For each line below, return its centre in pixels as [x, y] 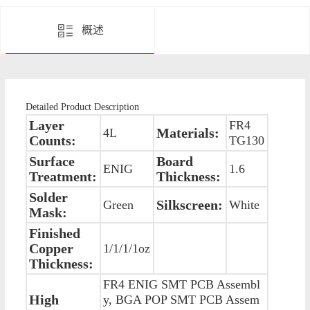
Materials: [188, 133]
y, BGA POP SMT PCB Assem [182, 299]
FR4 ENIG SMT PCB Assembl [182, 284]
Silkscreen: [190, 204]
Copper [52, 248]
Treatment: [63, 176]
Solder [49, 197]
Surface [52, 161]
